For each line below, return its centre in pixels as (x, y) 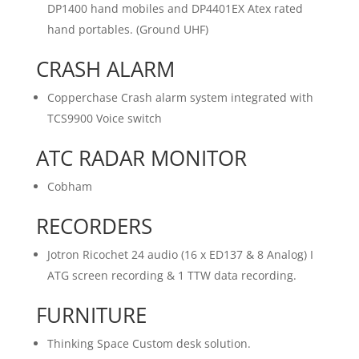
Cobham (69, 187)
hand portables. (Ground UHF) (127, 30)
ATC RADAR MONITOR (141, 158)
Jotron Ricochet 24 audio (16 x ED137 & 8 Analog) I (180, 255)
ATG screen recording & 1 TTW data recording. (171, 276)
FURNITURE (91, 315)
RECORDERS (94, 226)
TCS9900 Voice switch (104, 119)
